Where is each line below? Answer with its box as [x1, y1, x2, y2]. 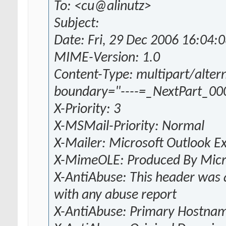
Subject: [54, 17, 99, 31]
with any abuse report [54, 188, 177, 203]
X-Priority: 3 [54, 102, 121, 117]
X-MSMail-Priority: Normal [54, 120, 204, 134]
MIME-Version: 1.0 [54, 51, 160, 66]
